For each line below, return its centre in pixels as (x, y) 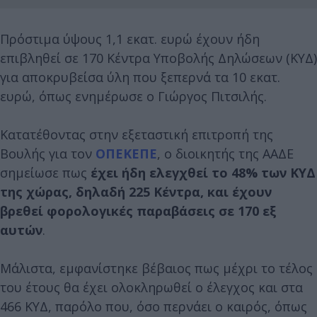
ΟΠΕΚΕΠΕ (126, 153)
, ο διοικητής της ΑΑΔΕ (225, 153)
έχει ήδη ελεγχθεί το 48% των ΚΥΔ (203, 172)
